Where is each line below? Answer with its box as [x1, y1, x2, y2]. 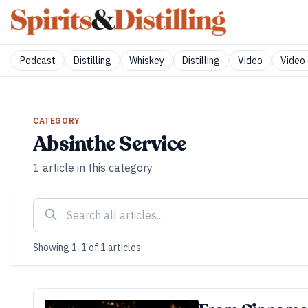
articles [106, 241, 141, 254]
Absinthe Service [33, 130, 186, 158]
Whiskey [129, 54, 164, 67]
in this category [74, 161, 153, 175]
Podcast [20, 54, 56, 67]
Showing [33, 241, 71, 254]
